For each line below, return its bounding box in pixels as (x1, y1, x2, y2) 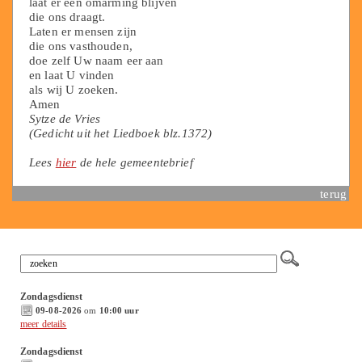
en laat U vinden (29, 68, 115, 82)
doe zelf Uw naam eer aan (29, 53, 164, 67)
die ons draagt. (29, 10, 106, 23)
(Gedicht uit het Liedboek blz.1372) (29, 126, 213, 140)
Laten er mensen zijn (29, 24, 137, 38)
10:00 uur (99, 305, 139, 315)
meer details (20, 318, 67, 330)
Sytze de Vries (29, 112, 101, 125)
